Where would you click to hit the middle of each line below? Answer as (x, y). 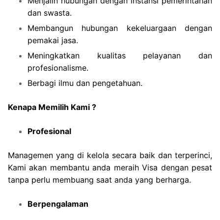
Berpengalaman (58, 204)
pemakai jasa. (53, 40)
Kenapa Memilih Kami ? (52, 107)
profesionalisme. (58, 68)
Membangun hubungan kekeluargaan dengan (120, 28)
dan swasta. (50, 13)
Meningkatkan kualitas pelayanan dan (120, 55)
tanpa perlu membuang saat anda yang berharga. (99, 179)
